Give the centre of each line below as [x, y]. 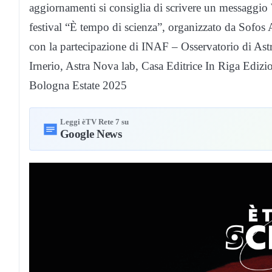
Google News [91, 134]
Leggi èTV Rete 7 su [94, 122]
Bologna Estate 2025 [78, 86]
